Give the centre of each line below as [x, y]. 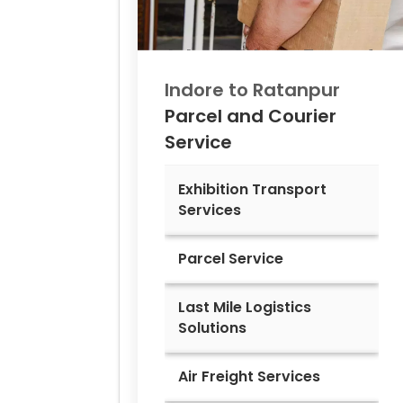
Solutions [212, 327]
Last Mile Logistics [245, 307]
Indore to [209, 90]
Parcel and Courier [251, 116]
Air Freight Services [249, 376]
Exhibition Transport [252, 189]
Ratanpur [296, 90]
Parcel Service [231, 258]
